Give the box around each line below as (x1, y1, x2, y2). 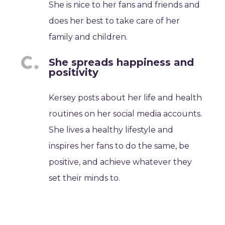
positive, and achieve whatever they (49, 157, 192, 167)
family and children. (49, 32, 128, 42)
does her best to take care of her (49, 16, 180, 26)
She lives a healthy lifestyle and (49, 125, 174, 135)
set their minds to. (49, 173, 121, 183)
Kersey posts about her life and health (49, 93, 202, 102)
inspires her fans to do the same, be (49, 141, 190, 151)
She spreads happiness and (49, 56, 194, 68)
